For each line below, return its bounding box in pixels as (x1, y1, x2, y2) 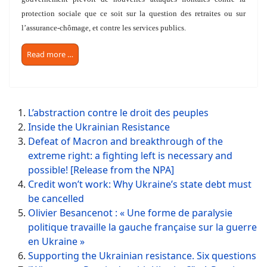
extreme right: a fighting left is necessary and (28, 149, 232, 163)
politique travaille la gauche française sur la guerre (28, 221, 257, 234)
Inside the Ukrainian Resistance (28, 120, 170, 134)
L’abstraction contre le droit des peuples (28, 106, 209, 120)
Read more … (27, 49, 73, 60)
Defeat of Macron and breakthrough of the (28, 135, 223, 148)
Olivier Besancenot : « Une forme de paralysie (28, 206, 232, 220)
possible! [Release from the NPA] (28, 163, 174, 177)
